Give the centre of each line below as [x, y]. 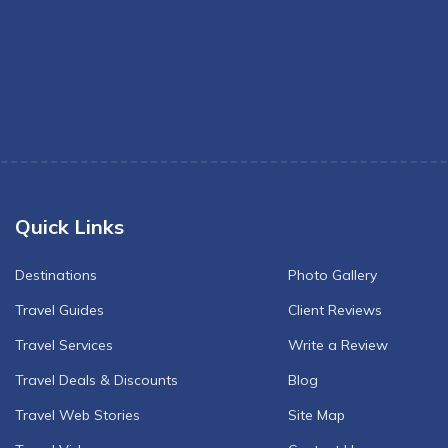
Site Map [316, 415]
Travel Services [64, 345]
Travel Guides [59, 310]
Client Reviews [335, 310]
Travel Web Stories [77, 415]
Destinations [56, 275]
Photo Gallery [332, 275]
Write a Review [338, 345]
